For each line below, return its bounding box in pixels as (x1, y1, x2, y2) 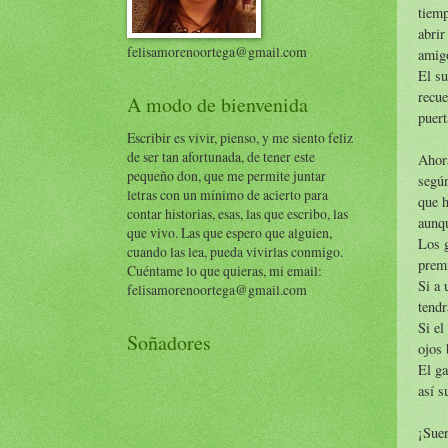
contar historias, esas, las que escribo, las (127, 204, 348, 223)
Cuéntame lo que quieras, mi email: (127, 261, 322, 280)
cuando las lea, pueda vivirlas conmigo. (127, 242, 343, 261)
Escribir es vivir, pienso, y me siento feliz (127, 128, 353, 147)
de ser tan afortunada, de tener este (127, 147, 315, 166)
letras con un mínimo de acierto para (127, 185, 328, 204)
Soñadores (127, 329, 211, 356)
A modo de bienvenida (127, 91, 308, 118)
